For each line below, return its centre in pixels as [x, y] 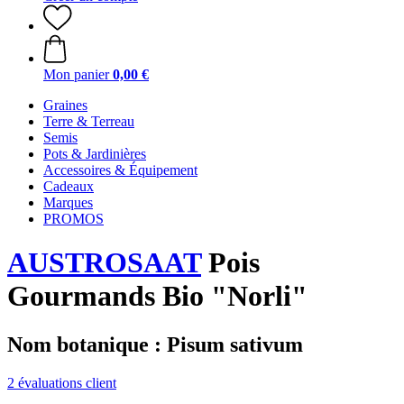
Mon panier [76, 74]
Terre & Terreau [89, 121]
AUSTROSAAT [104, 263]
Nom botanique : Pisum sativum [155, 344]
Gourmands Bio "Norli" [157, 296]
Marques [68, 202]
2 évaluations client [62, 382]
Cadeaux [69, 186]
